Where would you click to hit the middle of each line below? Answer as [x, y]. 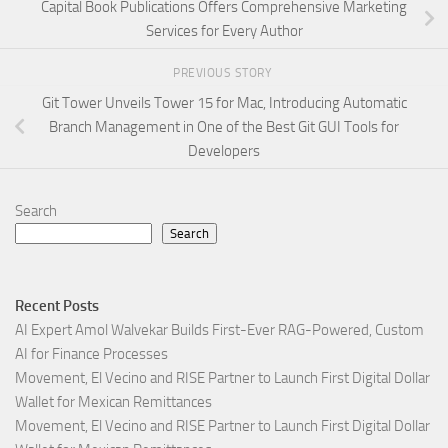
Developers [224, 150]
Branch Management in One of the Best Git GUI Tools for [224, 126]
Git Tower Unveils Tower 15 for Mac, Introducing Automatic [224, 102]
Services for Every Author [224, 31]
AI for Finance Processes [91, 353]
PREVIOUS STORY [224, 73]
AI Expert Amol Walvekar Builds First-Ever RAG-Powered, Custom [219, 329]
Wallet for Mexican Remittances [113, 401]
